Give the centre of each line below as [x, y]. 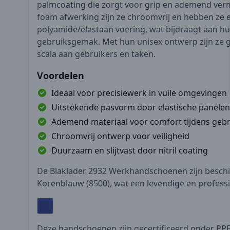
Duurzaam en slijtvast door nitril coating [130, 150]
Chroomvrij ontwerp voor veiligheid [120, 136]
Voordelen [61, 75]
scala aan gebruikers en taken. [96, 54]
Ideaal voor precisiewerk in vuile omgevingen [139, 93]
